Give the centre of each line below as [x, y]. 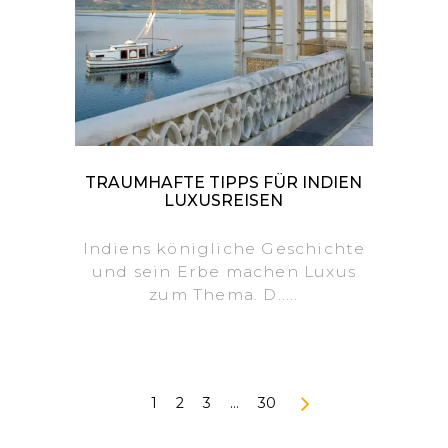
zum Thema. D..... [224, 294]
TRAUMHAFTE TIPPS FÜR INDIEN [224, 182]
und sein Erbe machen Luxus [224, 271]
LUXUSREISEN [224, 200]
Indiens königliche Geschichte [224, 248]
